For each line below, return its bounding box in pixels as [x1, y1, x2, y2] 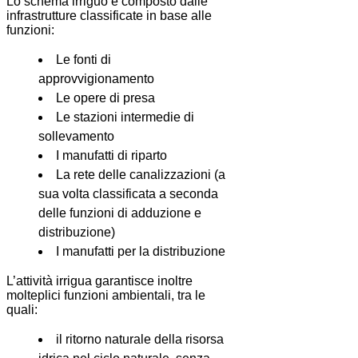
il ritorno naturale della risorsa [56, 332, 224, 347]
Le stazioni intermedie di [56, 110, 194, 125]
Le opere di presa [56, 91, 155, 105]
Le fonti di [56, 53, 111, 67]
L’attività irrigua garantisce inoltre [6, 274, 193, 288]
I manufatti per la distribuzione [56, 245, 225, 259]
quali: [6, 303, 38, 317]
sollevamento [38, 129, 114, 144]
